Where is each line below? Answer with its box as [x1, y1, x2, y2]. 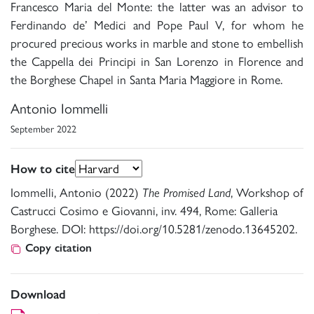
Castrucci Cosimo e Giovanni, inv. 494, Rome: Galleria [11, 203, 278, 219]
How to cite [11, 161, 75, 177]
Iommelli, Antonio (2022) [11, 185, 142, 200]
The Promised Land [142, 185, 231, 200]
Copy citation [25, 241, 92, 255]
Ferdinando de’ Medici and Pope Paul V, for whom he [11, 18, 303, 33]
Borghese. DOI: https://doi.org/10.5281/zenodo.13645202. [11, 221, 297, 237]
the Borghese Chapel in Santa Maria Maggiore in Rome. [11, 72, 282, 88]
